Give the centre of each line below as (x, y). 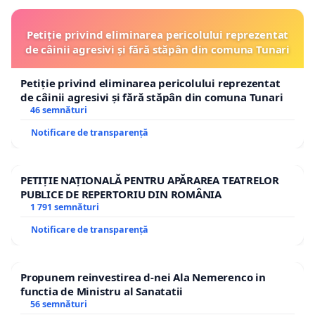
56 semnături (58, 304)
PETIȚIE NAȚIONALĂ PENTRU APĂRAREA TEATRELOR (150, 180)
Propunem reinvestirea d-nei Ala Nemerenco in (143, 277)
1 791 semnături (64, 207)
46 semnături (58, 110)
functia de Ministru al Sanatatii (102, 291)
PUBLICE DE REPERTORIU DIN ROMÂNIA (121, 194)
